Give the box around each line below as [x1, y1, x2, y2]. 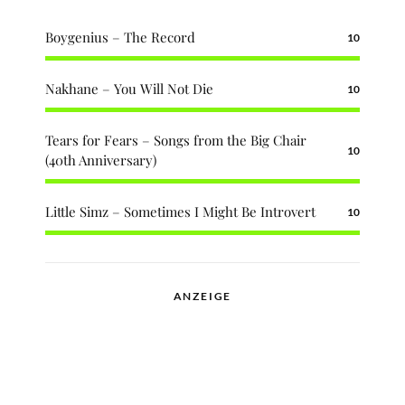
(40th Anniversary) [45, 151, 156, 170]
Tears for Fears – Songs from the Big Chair [45, 131, 306, 150]
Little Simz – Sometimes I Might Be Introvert [45, 202, 316, 221]
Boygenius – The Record [45, 28, 195, 47]
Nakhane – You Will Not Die [45, 80, 213, 99]
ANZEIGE [173, 289, 232, 304]
